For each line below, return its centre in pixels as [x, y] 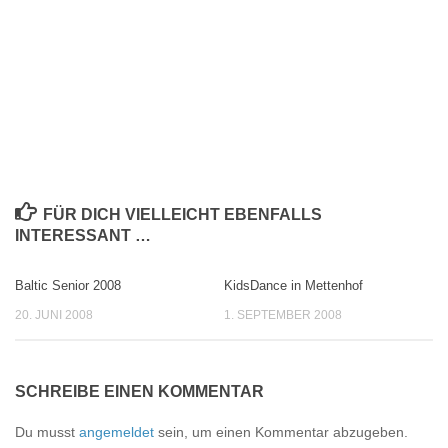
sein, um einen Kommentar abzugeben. [281, 432]
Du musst [47, 432]
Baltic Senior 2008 [68, 285]
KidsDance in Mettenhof [293, 285]
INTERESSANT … [83, 235]
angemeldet [116, 432]
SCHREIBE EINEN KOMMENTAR [139, 392]
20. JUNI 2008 [54, 314]
